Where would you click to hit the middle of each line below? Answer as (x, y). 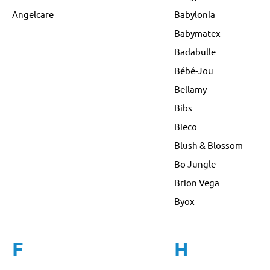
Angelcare (33, 14)
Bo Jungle (195, 163)
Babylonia (194, 14)
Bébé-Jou (193, 70)
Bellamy (190, 89)
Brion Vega (196, 182)
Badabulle (195, 51)
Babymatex (197, 33)
